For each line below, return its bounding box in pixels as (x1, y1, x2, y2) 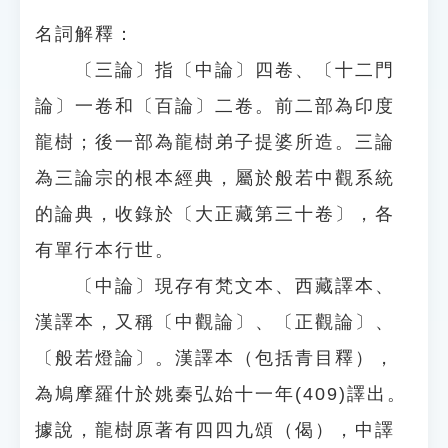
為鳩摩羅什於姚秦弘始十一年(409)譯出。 (35, 384, 407, 404)
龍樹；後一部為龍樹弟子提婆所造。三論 (35, 132, 395, 152)
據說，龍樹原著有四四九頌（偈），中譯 (35, 420, 395, 440)
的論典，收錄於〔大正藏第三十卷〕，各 (35, 204, 395, 224)
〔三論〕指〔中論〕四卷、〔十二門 (35, 60, 395, 80)
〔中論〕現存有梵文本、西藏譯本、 (35, 276, 395, 296)
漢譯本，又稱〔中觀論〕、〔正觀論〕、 (35, 312, 395, 332)
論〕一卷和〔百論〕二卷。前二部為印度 (35, 96, 395, 116)
